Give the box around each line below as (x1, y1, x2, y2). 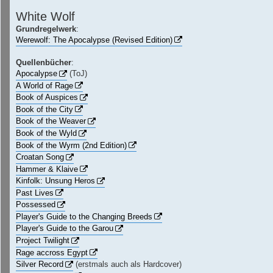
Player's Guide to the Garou (16, 224, 113, 233)
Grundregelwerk (16, 24, 76, 34)
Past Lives (16, 188, 54, 197)
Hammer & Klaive (16, 164, 78, 174)
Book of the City (16, 104, 73, 114)
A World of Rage (16, 80, 73, 90)
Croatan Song (16, 152, 64, 162)
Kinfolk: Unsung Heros (16, 176, 95, 186)
